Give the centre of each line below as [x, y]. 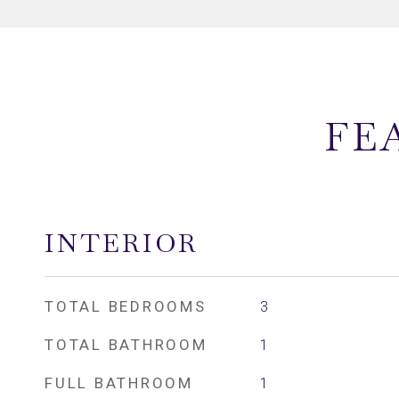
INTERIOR [122, 243]
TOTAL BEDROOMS [126, 306]
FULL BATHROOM [119, 383]
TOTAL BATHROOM [126, 345]
